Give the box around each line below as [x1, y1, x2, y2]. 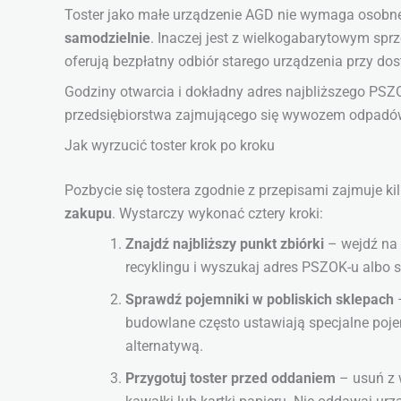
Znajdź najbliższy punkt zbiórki [125, 235, 324, 253]
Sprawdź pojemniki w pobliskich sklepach [125, 291, 394, 309]
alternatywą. [125, 337, 203, 355]
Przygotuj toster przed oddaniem [125, 370, 336, 388]
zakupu [64, 205, 112, 223]
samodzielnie [64, 30, 150, 47]
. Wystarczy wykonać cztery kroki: [112, 205, 323, 223]
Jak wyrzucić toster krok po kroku [64, 137, 275, 155]
